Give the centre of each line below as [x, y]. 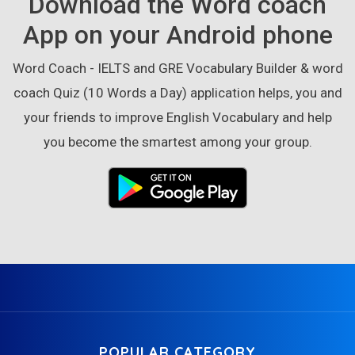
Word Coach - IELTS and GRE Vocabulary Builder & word [177, 68]
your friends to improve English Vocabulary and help [177, 117]
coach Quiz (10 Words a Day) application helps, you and [177, 92]
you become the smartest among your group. [177, 141]
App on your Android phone [177, 34]
